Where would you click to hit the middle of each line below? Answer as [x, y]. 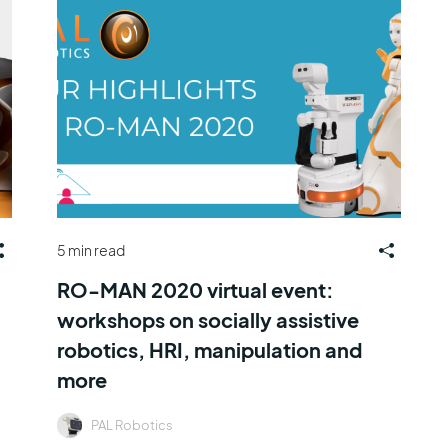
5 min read [90, 250]
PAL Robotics [131, 424]
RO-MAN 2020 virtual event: [195, 289]
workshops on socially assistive [207, 319]
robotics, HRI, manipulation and [209, 349]
